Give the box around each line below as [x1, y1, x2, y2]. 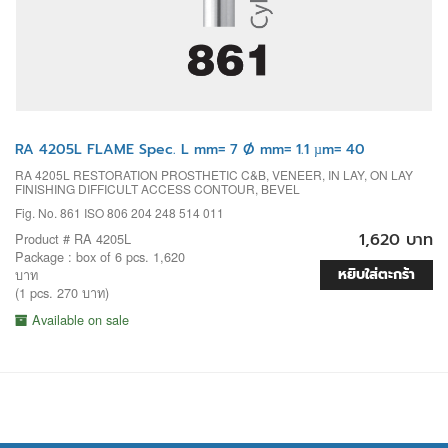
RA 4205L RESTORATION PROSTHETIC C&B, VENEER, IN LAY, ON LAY [15, 166, 413, 184]
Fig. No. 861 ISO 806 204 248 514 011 [15, 204, 224, 222]
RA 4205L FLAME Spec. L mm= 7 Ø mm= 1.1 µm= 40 [15, 139, 365, 161]
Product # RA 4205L [15, 229, 131, 249]
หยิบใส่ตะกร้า [338, 264, 415, 286]
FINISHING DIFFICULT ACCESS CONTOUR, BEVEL [15, 180, 300, 198]
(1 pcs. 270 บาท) [15, 283, 109, 303]
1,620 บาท [359, 228, 433, 253]
